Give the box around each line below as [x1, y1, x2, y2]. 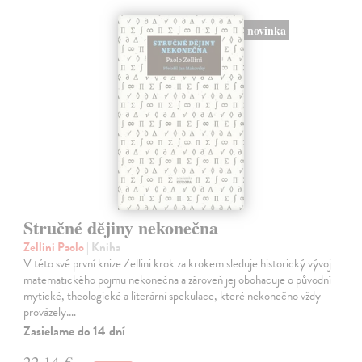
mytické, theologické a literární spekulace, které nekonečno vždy [23, 287, 322, 305]
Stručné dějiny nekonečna [23, 214, 219, 241]
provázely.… [23, 303, 77, 321]
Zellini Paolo [23, 238, 87, 256]
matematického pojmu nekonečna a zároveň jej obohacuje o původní [23, 271, 332, 288]
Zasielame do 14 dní [23, 322, 126, 341]
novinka [246, 22, 286, 40]
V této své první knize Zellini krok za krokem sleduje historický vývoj [23, 255, 332, 272]
